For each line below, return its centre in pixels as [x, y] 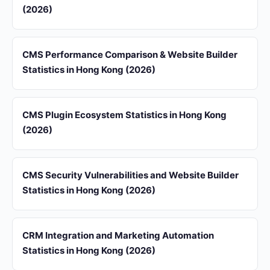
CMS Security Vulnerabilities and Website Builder [130, 175]
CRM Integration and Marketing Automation [118, 235]
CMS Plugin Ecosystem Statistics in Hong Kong [124, 115]
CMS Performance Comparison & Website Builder [130, 55]
